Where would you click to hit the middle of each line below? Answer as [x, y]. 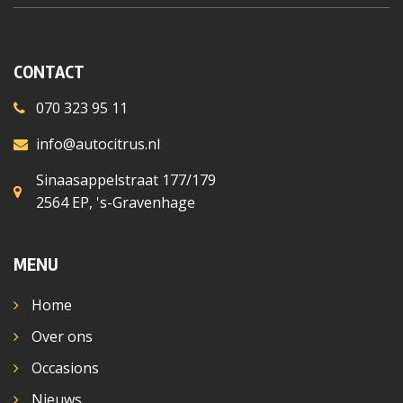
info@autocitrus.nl [98, 143]
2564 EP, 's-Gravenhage [116, 202]
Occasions [65, 367]
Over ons [62, 336]
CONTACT [49, 72]
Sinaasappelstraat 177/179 [126, 179]
